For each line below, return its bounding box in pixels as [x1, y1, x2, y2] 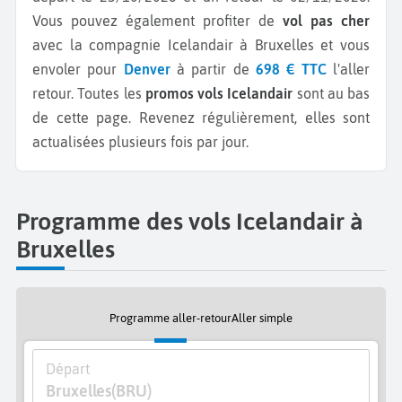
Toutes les [77, 85, 145, 102]
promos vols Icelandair [144, 85, 293, 102]
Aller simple [232, 310, 293, 325]
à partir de [170, 61, 257, 78]
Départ [45, 361, 90, 378]
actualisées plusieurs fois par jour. [32, 134, 249, 151]
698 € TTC [256, 61, 327, 78]
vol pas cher [283, 13, 370, 30]
